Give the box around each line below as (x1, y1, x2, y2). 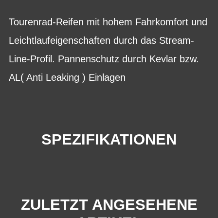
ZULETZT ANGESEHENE (20, 196, 198, 213)
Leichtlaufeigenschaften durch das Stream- (9, 35, 194, 46)
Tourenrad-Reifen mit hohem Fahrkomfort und (9, 17, 207, 27)
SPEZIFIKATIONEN (41, 131, 177, 148)
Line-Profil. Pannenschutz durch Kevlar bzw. (9, 54, 199, 64)
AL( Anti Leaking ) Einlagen (9, 72, 126, 83)
